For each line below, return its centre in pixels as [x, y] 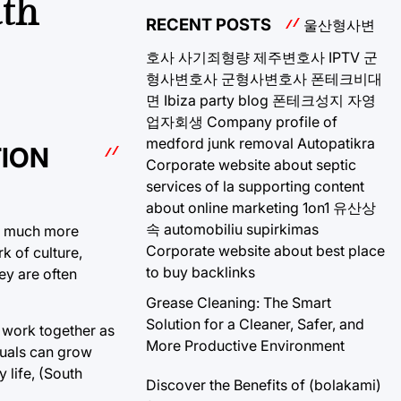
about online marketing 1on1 [238, 207]
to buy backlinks [200, 272]
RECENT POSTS [209, 25]
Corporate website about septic [251, 164]
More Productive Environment [245, 345]
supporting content [301, 186]
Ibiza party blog [216, 100]
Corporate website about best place [265, 250]
